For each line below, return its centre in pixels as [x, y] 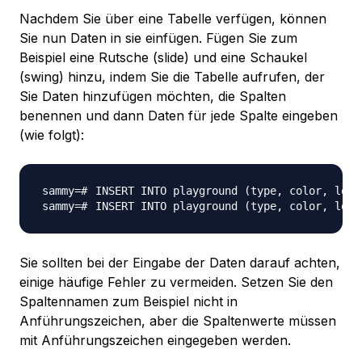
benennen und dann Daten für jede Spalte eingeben [179, 116]
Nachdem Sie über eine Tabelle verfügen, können [173, 19]
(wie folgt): [52, 135]
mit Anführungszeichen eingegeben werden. [155, 341]
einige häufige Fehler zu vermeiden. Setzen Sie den [176, 282]
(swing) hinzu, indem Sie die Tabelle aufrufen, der [172, 77]
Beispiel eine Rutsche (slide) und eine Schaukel [163, 58]
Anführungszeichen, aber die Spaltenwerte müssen [178, 321]
